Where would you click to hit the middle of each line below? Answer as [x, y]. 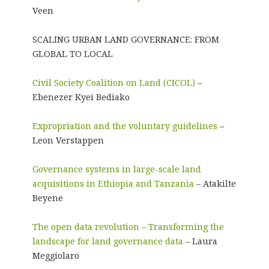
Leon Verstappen [68, 140]
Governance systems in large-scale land [116, 169]
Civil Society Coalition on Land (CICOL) [113, 82]
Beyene [47, 198]
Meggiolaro [56, 255]
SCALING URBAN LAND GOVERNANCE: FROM [125, 39]
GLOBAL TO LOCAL [72, 53]
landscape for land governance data [107, 241]
